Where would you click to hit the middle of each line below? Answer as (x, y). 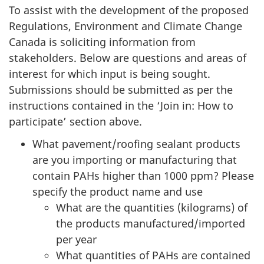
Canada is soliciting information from (102, 42)
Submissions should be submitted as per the (121, 89)
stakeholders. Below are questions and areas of (128, 57)
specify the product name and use (118, 192)
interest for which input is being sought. (110, 73)
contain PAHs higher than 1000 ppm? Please (143, 176)
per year (76, 240)
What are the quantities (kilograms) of (152, 208)
